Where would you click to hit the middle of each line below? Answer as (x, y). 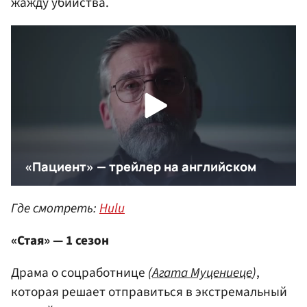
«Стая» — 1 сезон (60, 241)
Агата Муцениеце (202, 273)
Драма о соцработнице (79, 273)
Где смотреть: (55, 208)
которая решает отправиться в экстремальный (149, 292)
